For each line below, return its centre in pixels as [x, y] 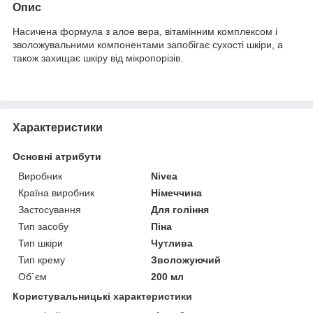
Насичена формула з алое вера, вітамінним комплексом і [145, 31]
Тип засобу [43, 226]
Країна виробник [56, 192]
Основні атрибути [57, 156]
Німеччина [177, 192]
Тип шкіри [41, 243]
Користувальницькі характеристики [102, 296]
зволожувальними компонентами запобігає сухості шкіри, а [148, 44]
